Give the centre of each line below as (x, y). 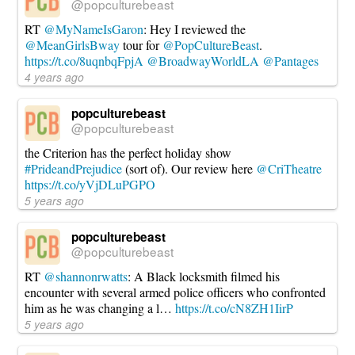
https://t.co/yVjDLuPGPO (90, 184)
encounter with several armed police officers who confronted (176, 292)
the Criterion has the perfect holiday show (128, 152)
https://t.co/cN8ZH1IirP (235, 307)
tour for (141, 44)
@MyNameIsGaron (94, 29)
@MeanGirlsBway (73, 44)
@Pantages (291, 60)
